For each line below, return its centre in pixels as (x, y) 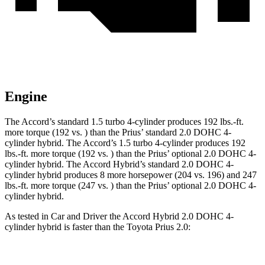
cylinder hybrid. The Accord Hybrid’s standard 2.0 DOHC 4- (119, 164)
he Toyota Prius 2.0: (153, 227)
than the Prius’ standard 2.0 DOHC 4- (159, 132)
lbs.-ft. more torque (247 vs (55, 186)
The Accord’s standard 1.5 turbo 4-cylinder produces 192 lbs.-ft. (124, 122)
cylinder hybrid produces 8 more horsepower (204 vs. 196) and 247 (131, 175)
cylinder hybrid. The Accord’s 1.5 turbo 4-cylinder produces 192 (125, 143)
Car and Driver (79, 216)
